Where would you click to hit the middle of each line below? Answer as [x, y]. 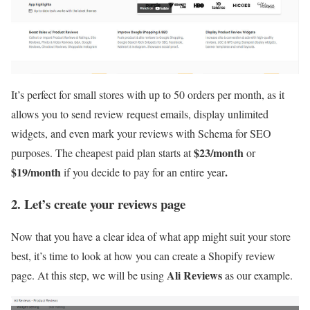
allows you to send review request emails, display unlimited [140, 113]
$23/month [220, 152]
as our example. [257, 275]
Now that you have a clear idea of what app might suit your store [151, 237]
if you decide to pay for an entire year [144, 172]
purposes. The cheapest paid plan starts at [102, 152]
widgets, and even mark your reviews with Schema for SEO [141, 133]
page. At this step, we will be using [89, 275]
